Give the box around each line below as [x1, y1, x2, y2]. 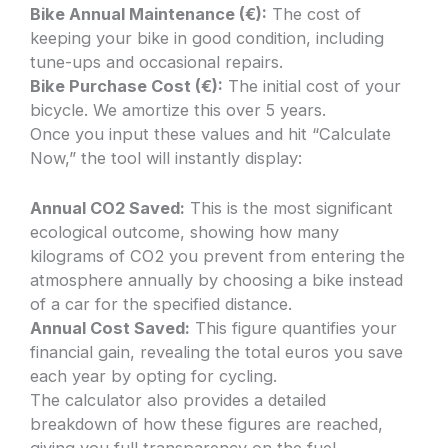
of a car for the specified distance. [30, 294, 293, 315]
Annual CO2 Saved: [30, 198, 186, 219]
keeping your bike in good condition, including [30, 27, 385, 48]
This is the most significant [185, 198, 394, 219]
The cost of [267, 3, 362, 24]
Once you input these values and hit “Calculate [30, 123, 392, 144]
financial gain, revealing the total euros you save [30, 342, 404, 363]
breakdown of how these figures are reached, [30, 414, 384, 435]
